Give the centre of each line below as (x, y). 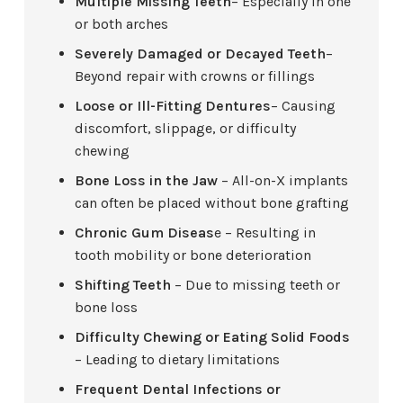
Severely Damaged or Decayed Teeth (201, 54)
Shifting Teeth (123, 285)
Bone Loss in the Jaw (147, 181)
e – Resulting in (265, 233)
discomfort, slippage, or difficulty (186, 129)
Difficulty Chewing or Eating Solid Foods (213, 337)
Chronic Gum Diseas (145, 233)
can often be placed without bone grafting (212, 203)
